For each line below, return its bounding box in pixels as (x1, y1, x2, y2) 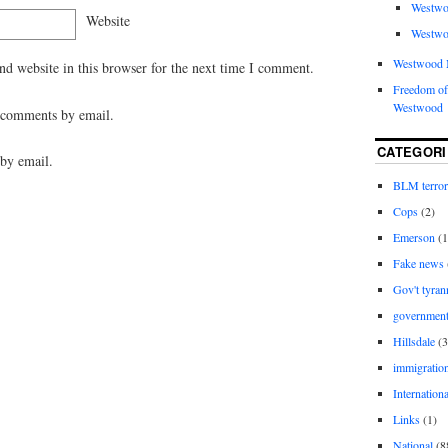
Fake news (392, 254, 444, 271)
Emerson (392, 228, 435, 245)
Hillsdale (392, 332, 435, 349)
